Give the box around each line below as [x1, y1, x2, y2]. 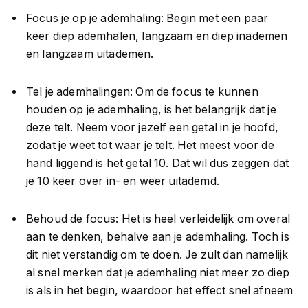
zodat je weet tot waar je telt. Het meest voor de [26, 139, 274, 153]
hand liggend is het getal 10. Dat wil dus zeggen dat [26, 157, 289, 170]
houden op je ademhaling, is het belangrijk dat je [26, 103, 276, 117]
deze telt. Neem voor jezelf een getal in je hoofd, [26, 121, 278, 135]
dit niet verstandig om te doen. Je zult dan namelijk [26, 247, 289, 261]
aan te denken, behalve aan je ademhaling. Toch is [26, 230, 289, 243]
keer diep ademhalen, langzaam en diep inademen [26, 30, 288, 43]
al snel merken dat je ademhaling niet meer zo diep [26, 265, 289, 279]
